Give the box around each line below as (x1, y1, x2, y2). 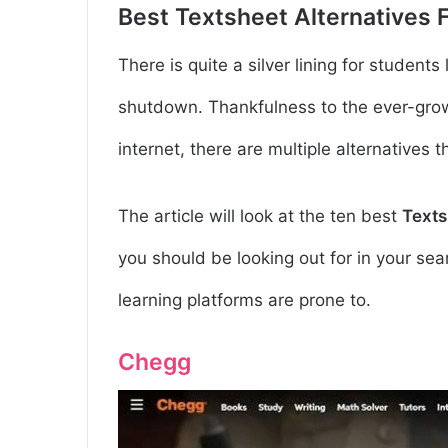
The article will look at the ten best (118, 206, 402, 227)
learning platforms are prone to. (118, 290, 371, 311)
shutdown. (118, 97, 208, 118)
